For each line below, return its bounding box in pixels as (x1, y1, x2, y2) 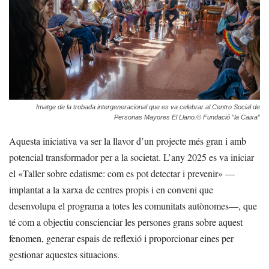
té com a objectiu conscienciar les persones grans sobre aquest (9, 216, 243, 229)
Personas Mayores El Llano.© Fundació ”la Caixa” (114, 113, 260, 121)
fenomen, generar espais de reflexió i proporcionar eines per (9, 232, 234, 245)
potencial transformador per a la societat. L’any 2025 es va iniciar (9, 151, 254, 164)
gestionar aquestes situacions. (9, 248, 119, 261)
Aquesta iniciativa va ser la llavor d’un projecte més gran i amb (9, 134, 246, 148)
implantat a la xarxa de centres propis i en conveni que (9, 183, 213, 196)
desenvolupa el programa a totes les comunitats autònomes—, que (9, 199, 257, 213)
